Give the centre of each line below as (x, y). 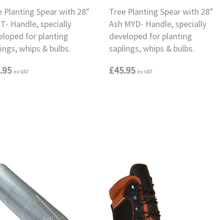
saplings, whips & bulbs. (151, 49)
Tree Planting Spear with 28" (161, 12)
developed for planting (150, 37)
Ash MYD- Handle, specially (157, 24)
